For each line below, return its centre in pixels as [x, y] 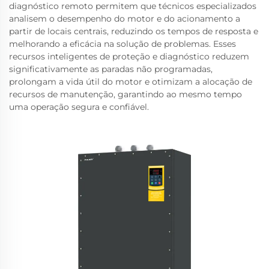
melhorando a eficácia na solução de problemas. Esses [122, 44]
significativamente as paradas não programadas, [111, 69]
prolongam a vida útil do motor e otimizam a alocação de [131, 82]
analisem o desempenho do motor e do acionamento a [125, 19]
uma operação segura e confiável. [79, 107]
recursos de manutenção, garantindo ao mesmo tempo [125, 94]
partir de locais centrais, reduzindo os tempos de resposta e [134, 31]
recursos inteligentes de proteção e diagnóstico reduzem [129, 56]
